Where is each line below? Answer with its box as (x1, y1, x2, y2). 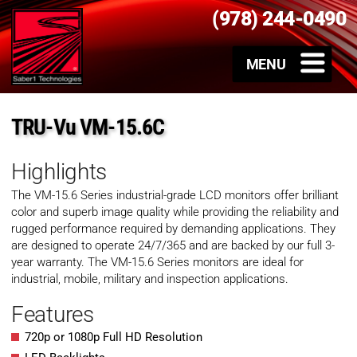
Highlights (11, 159, 108, 186)
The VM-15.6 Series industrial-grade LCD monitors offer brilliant (11, 188, 339, 203)
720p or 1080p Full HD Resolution (25, 330, 202, 345)
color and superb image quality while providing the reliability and (11, 205, 339, 220)
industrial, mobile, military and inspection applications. (11, 272, 288, 287)
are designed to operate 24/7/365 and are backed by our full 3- (11, 238, 335, 253)
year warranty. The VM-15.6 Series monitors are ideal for (11, 255, 304, 270)
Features (11, 301, 94, 328)
